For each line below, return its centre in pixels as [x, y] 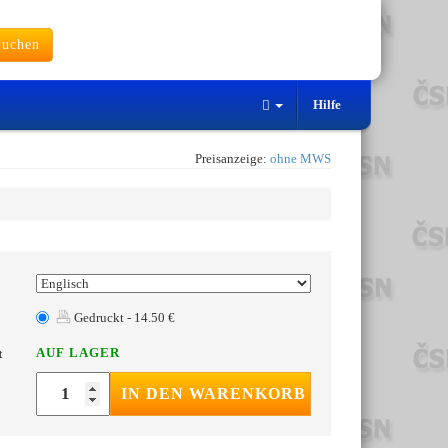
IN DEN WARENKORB [214, 394]
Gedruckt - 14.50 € [123, 318]
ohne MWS [300, 159]
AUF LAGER [78, 353]
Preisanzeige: [232, 159]
